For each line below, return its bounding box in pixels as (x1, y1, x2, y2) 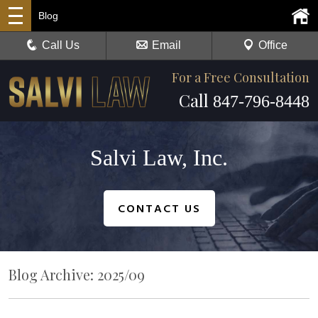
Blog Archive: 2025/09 (9, 265, 145, 284)
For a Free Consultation (172, 69, 309, 86)
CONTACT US (117, 200, 201, 219)
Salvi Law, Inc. (90, 145, 228, 170)
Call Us (42, 39, 80, 51)
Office (258, 39, 287, 51)
